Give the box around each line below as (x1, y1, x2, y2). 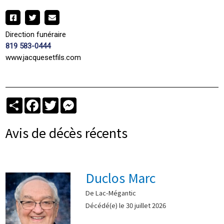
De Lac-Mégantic (85, 187, 136, 197)
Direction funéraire (5, 29, 66, 39)
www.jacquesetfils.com (5, 52, 81, 62)
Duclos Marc (85, 168, 156, 186)
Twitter (58, 96, 82, 106)
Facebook (40, 96, 73, 106)
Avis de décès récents (5, 123, 128, 141)
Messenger (76, 96, 113, 106)
